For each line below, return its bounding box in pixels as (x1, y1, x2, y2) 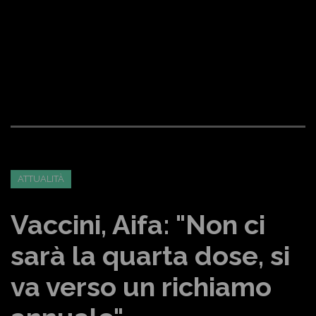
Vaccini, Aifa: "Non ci (11, 209, 265, 241)
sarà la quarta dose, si (11, 240, 290, 272)
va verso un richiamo (11, 271, 272, 303)
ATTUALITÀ (18, 174, 64, 184)
